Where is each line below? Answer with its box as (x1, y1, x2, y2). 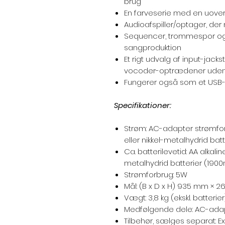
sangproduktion (124, 42, 181, 53)
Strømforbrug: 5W (124, 169, 187, 180)
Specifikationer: (114, 100, 171, 110)
